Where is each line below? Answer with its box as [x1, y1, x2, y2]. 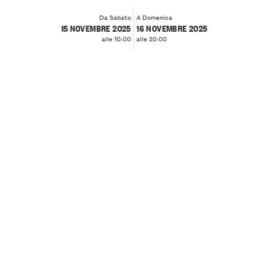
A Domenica [136, 11, 173, 23]
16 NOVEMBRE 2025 [136, 21, 208, 34]
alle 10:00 [101, 33, 131, 44]
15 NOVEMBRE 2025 [60, 21, 131, 34]
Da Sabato [99, 11, 131, 23]
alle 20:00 [136, 33, 167, 44]
